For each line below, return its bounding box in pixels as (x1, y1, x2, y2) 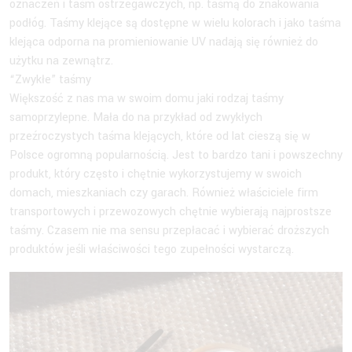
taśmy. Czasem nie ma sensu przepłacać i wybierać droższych (9, 222, 329, 240)
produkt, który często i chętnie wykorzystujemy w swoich (9, 166, 302, 183)
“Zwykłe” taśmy (9, 71, 94, 89)
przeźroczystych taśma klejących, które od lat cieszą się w (9, 128, 310, 145)
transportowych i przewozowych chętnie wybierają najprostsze (9, 203, 332, 221)
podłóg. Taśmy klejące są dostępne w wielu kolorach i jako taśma (9, 15, 341, 32)
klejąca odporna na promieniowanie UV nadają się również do (9, 34, 318, 51)
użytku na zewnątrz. (9, 53, 116, 70)
